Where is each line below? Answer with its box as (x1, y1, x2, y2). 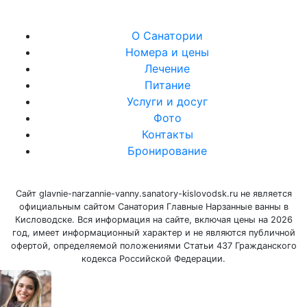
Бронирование (127, 144, 207, 158)
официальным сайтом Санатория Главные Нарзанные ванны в (19, 201, 288, 212)
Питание (144, 78, 191, 92)
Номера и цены (125, 45, 209, 59)
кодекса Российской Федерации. (82, 254, 225, 264)
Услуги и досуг (127, 95, 208, 108)
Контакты (141, 127, 193, 141)
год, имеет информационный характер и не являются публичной (12, 228, 295, 238)
